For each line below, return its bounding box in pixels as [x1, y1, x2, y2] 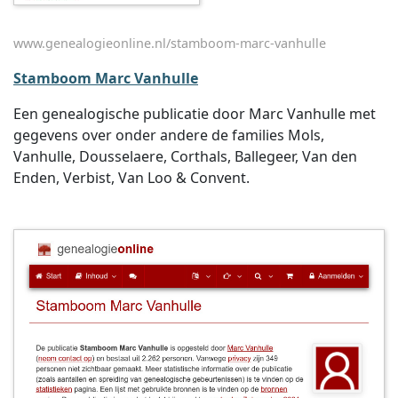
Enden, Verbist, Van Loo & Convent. [13, 168, 250, 187]
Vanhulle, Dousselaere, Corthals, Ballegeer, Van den [13, 147, 357, 166]
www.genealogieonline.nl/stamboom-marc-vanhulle [13, 35, 326, 52]
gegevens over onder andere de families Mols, [13, 125, 324, 145]
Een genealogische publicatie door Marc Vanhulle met [13, 104, 376, 123]
